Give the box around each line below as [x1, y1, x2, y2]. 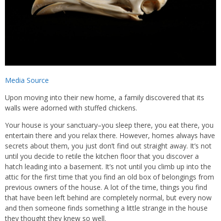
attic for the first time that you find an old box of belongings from [5, 172, 214, 182]
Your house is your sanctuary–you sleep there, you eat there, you [5, 120, 214, 130]
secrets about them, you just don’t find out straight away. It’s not [5, 141, 212, 150]
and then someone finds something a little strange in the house [5, 203, 208, 213]
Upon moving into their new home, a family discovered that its [5, 92, 204, 102]
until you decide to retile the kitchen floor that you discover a [5, 151, 199, 161]
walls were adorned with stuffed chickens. [5, 103, 137, 112]
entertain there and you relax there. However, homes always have [5, 130, 215, 140]
